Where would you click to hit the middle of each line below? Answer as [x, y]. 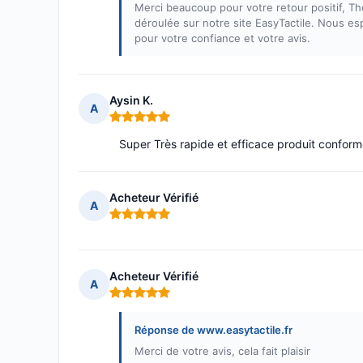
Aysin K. [131, 100]
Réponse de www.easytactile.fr [214, 330]
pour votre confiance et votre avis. [222, 38]
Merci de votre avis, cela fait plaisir [222, 351]
